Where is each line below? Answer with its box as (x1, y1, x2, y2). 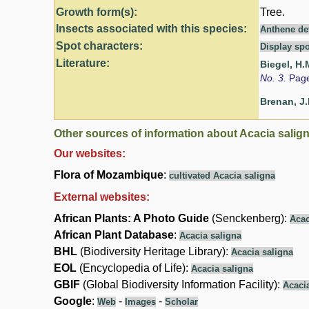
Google (54, 295, 92, 308)
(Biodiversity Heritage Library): (77, 246, 231, 258)
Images (125, 297, 156, 308)
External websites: (54, 191, 150, 203)
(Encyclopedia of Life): (77, 262, 191, 275)
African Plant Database (54, 229, 174, 241)
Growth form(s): (56, 6, 137, 19)
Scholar (165, 297, 198, 308)
